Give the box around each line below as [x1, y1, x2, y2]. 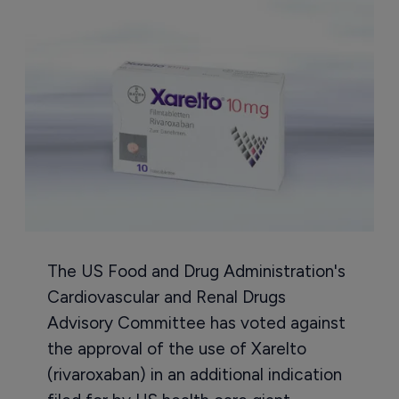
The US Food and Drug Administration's [46, 261, 346, 282]
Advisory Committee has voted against [46, 313, 346, 334]
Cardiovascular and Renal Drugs [46, 287, 286, 308]
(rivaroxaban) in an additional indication [46, 364, 342, 386]
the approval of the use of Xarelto [46, 338, 306, 360]
